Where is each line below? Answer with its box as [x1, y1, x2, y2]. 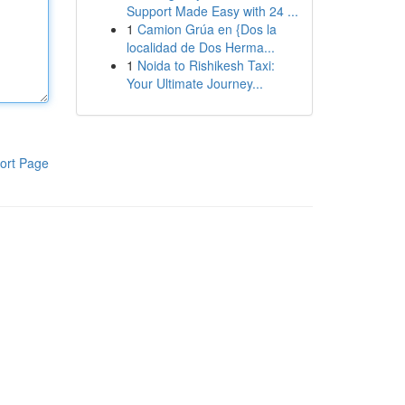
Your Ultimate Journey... [126, 74, 263, 92]
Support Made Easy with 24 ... [126, 2, 298, 20]
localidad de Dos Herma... [126, 38, 275, 56]
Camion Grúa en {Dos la [137, 20, 277, 38]
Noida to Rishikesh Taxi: [137, 56, 275, 74]
